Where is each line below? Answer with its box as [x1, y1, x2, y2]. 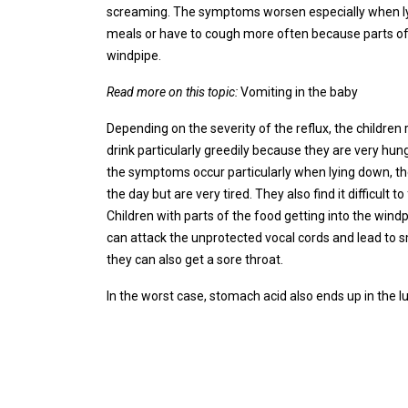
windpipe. [107, 48, 161, 63]
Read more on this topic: [107, 85, 238, 99]
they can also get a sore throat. [107, 252, 283, 267]
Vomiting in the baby [238, 85, 358, 99]
